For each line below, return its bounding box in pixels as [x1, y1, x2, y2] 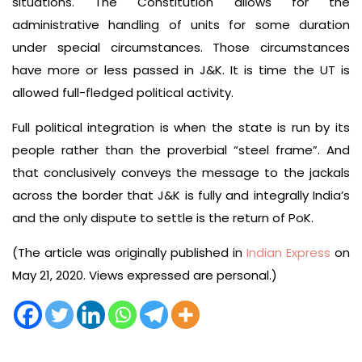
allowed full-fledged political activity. [12, 84, 234, 102]
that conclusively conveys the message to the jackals [12, 164, 350, 182]
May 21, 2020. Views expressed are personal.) [12, 267, 277, 284]
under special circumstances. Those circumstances [12, 39, 350, 57]
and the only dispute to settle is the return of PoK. [12, 209, 314, 227]
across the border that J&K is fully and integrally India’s [12, 187, 350, 204]
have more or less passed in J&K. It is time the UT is [12, 61, 350, 79]
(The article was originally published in [12, 244, 246, 262]
